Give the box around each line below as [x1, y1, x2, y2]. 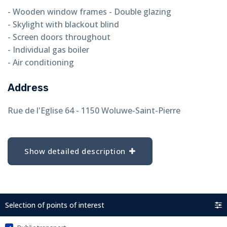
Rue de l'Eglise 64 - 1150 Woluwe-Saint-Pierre [8, 104, 180, 116]
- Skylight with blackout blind [8, 18, 119, 30]
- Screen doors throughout [8, 31, 110, 43]
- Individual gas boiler [8, 44, 89, 55]
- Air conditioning [8, 56, 74, 68]
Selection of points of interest [5, 200, 104, 210]
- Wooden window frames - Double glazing [8, 6, 171, 17]
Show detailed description [24, 145, 126, 156]
